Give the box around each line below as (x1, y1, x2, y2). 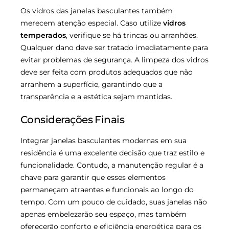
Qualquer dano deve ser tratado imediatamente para (20, 42, 208, 52)
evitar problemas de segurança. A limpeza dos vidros (20, 55, 209, 64)
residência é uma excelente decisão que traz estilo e (20, 148, 204, 157)
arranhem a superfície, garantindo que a (20, 79, 163, 89)
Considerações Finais (20, 113, 125, 126)
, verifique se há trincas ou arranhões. (66, 30, 198, 40)
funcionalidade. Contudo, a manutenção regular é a (20, 160, 203, 170)
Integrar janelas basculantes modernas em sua (20, 135, 187, 145)
